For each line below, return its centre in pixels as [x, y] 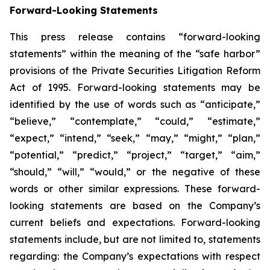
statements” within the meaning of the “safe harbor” [135, 54]
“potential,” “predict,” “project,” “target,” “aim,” [135, 155]
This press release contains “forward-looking [135, 37]
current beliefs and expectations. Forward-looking [135, 222]
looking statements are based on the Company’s [135, 206]
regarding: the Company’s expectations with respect [135, 256]
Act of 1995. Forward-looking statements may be [135, 87]
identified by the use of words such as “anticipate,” [135, 104]
